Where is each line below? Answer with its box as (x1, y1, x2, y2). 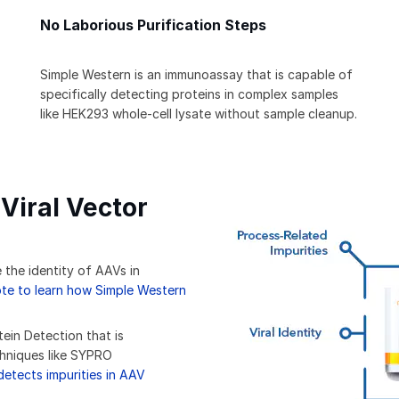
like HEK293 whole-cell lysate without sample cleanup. (40, 106, 357, 122)
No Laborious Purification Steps (40, 17, 266, 35)
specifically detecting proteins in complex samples (40, 86, 338, 102)
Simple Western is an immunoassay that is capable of (40, 67, 353, 83)
